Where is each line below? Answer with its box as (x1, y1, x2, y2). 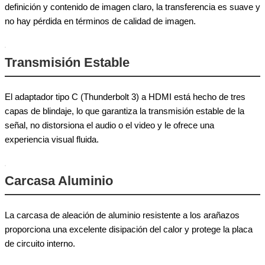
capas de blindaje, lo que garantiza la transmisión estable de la (5, 105, 244, 116)
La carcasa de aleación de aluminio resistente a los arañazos (5, 209, 240, 220)
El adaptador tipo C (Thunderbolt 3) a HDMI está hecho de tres (5, 91, 245, 102)
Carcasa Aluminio (5, 173, 113, 188)
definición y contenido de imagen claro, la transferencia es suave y (5, 1, 260, 12)
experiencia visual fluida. (5, 134, 99, 144)
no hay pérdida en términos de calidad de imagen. (5, 15, 196, 26)
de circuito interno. (5, 238, 75, 248)
